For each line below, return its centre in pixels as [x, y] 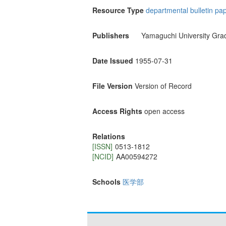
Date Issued [113, 61]
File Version [112, 86]
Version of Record [163, 86]
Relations [109, 136]
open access [164, 111]
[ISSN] [102, 147]
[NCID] [103, 157]
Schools [106, 182]
